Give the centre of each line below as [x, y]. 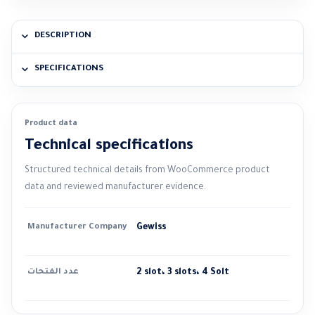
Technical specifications [109, 147]
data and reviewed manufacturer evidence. [115, 188]
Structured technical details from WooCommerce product [147, 171]
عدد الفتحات [53, 273]
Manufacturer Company [77, 228]
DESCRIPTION [63, 37]
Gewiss [152, 228]
